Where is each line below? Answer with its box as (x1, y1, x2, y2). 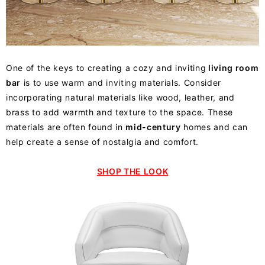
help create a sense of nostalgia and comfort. (6, 136, 199, 147)
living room (206, 62, 259, 73)
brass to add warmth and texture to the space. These (6, 106, 233, 117)
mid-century (125, 121, 181, 132)
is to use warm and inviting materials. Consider (21, 77, 221, 88)
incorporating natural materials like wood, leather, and (6, 92, 235, 102)
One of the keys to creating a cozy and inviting (6, 62, 206, 73)
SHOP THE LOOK (96, 166, 169, 176)
